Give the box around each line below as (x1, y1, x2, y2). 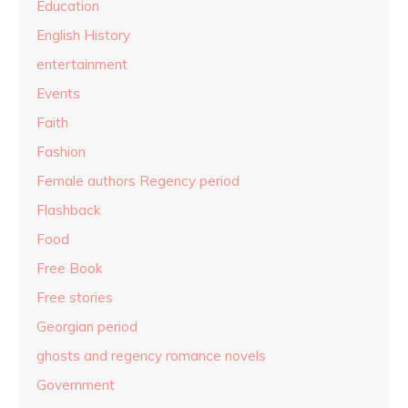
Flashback (36, 200, 100, 219)
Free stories (36, 288, 113, 306)
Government (36, 375, 115, 393)
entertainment (36, 55, 127, 73)
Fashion (36, 142, 86, 160)
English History (36, 25, 130, 44)
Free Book (36, 259, 102, 277)
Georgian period (36, 317, 138, 335)
